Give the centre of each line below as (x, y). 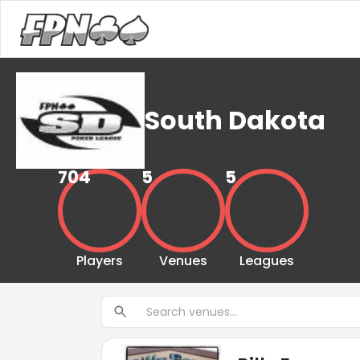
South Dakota (235, 120)
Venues (183, 260)
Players (99, 260)
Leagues (266, 260)
